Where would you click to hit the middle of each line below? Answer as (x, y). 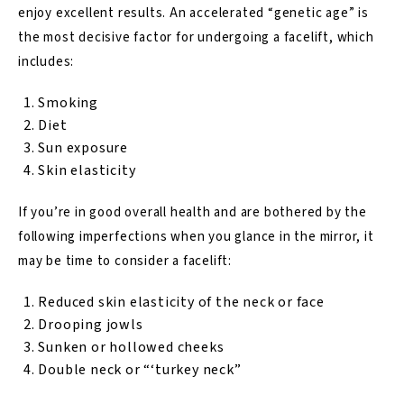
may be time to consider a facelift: (125, 261)
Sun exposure (83, 147)
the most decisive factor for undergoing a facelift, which (196, 37)
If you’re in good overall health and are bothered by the (193, 212)
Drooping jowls (91, 324)
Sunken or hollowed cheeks (131, 347)
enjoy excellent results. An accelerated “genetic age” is (193, 13)
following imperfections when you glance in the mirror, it (196, 236)
